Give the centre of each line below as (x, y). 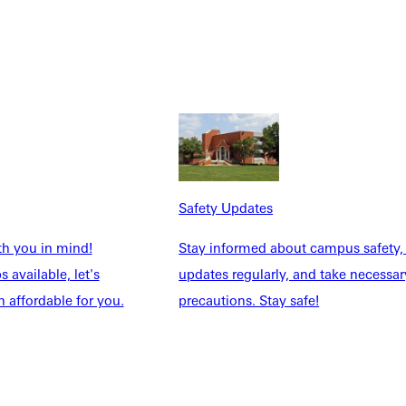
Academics (213, 315)
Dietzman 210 (221, 333)
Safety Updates (226, 208)
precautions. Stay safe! (249, 300)
